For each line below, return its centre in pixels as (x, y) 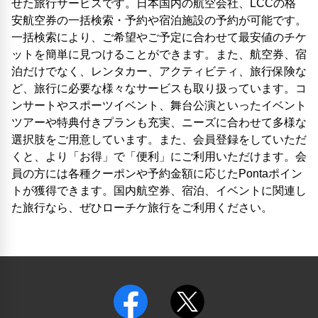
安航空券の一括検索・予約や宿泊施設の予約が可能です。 (159, 20)
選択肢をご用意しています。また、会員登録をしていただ (159, 139)
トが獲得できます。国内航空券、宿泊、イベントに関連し (159, 191)
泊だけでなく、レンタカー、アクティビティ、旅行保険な (159, 71)
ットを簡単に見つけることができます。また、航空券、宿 (159, 54)
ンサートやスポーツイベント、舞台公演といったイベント (159, 105)
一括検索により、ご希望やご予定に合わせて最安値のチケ (159, 37)
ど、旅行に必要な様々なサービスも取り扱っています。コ (159, 88)
